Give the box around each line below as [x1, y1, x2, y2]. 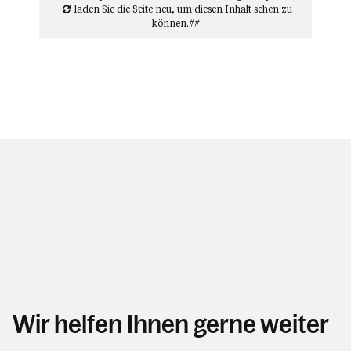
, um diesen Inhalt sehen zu [172, 2, 292, 15]
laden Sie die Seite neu [74, 2, 172, 15]
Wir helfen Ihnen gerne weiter [13, 310, 329, 338]
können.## [151, 16, 200, 29]
